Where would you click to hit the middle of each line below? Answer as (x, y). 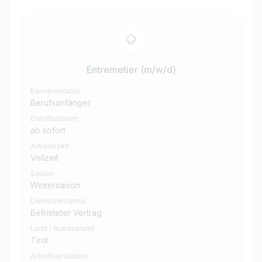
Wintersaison (55, 185)
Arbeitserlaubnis (59, 256)
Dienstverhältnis (58, 201)
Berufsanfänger (61, 103)
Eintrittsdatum (54, 119)
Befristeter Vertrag (66, 213)
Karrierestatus (55, 91)
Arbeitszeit (50, 146)
